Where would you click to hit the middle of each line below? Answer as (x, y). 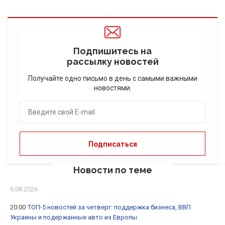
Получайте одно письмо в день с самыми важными (113, 79)
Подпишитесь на (113, 51)
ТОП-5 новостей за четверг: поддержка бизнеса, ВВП (109, 207)
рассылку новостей (113, 62)
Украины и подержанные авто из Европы (74, 217)
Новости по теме (113, 170)
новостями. (113, 88)
